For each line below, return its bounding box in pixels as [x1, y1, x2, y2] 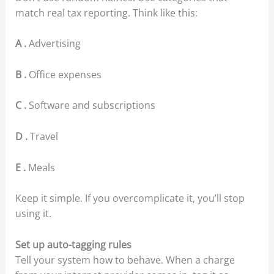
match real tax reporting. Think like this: [15, 6, 198, 20]
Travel [29, 130, 58, 144]
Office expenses [28, 67, 102, 81]
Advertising [28, 37, 81, 51]
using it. [15, 207, 51, 221]
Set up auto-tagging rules [15, 237, 131, 251]
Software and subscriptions [28, 98, 155, 113]
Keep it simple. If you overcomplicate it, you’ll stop [15, 191, 245, 206]
